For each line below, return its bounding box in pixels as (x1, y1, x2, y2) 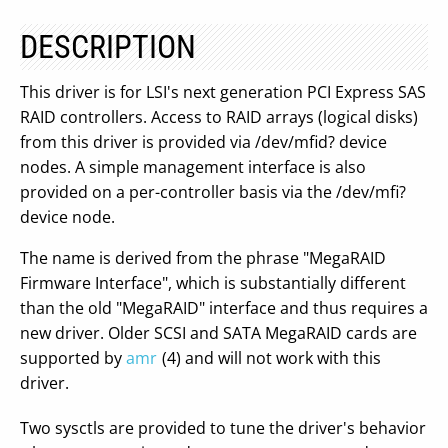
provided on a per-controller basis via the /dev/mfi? (20, 181, 406, 203)
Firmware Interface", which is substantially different (20, 272, 406, 294)
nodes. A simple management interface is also (20, 156, 366, 178)
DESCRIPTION (20, 28, 196, 66)
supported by (20, 347, 126, 369)
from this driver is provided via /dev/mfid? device (20, 131, 387, 153)
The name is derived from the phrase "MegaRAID (20, 247, 386, 269)
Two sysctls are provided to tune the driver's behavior (20, 417, 426, 439)
